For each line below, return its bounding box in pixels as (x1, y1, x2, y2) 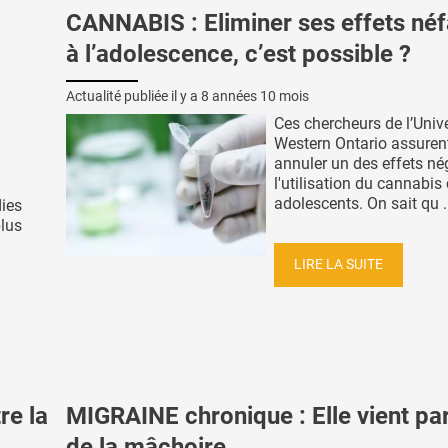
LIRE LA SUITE (294, 255, 383, 273)
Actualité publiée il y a (66, 88, 201, 105)
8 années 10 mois (201, 88, 309, 105)
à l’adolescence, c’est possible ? (66, 39, 411, 68)
